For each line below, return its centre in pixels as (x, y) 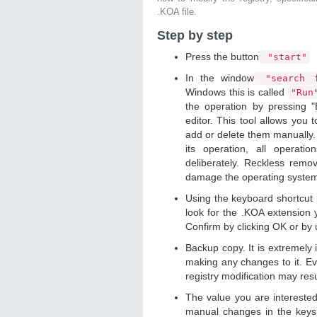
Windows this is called (237, 92)
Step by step (195, 35)
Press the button (222, 57)
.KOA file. (177, 12)
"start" (284, 57)
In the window (220, 78)
